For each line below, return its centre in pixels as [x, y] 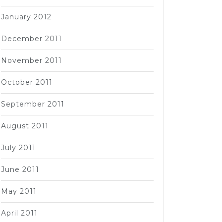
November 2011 [31, 60]
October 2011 [27, 82]
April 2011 [19, 213]
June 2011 [20, 169]
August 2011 [25, 126]
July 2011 [18, 148]
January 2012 [26, 17]
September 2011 [33, 104]
